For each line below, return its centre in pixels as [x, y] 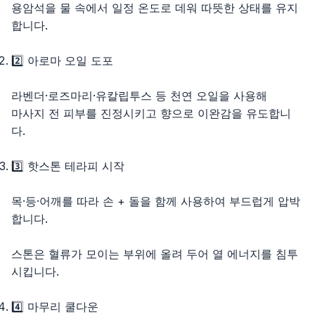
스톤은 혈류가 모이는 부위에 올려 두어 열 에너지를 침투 [155, 254]
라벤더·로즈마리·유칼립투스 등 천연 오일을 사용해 [139, 96]
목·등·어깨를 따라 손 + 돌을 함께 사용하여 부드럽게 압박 [156, 201]
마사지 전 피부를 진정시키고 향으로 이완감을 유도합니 [151, 114]
